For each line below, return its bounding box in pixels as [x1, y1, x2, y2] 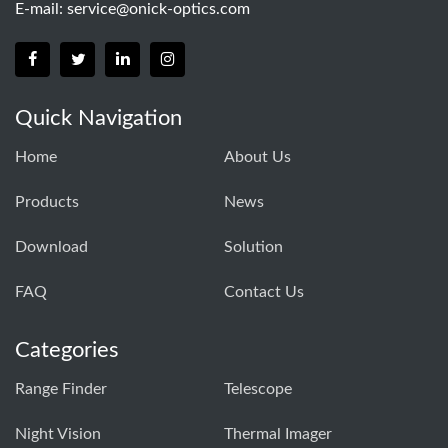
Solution [224, 239, 283, 255]
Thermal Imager [224, 426, 332, 442]
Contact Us [224, 284, 304, 300]
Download [15, 239, 88, 255]
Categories [15, 339, 119, 361]
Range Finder [15, 381, 107, 397]
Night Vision [15, 426, 101, 442]
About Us [224, 149, 291, 165]
